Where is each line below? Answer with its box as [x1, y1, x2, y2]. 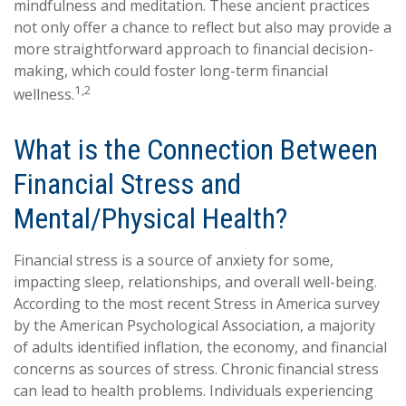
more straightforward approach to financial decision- [14, 39, 373, 59]
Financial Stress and [14, 167, 241, 202]
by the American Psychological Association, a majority [14, 315, 375, 336]
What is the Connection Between [14, 132, 378, 168]
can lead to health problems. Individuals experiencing [14, 381, 373, 401]
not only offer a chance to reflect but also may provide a [14, 17, 391, 37]
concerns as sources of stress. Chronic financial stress [14, 359, 379, 380]
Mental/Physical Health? [14, 201, 287, 237]
